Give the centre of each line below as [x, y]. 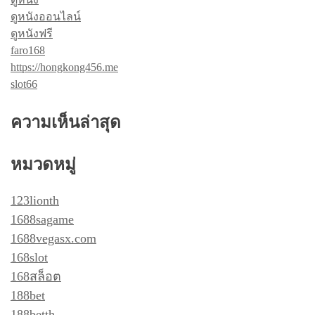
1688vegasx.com [53, 238]
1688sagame [42, 219]
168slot [29, 257]
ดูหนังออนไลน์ [46, 16]
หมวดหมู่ [43, 164]
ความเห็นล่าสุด [66, 122]
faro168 [28, 50]
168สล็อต [36, 276]
